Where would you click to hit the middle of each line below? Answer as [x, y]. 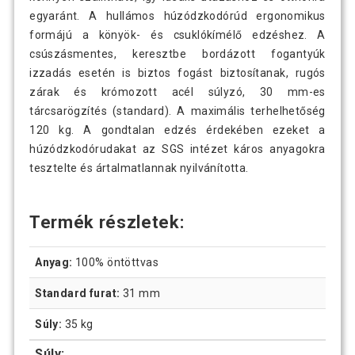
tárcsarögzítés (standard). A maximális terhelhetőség [177, 111]
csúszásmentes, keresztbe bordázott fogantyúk [177, 54]
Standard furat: [78, 293]
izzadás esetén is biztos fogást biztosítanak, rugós [177, 73]
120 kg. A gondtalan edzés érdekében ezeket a [177, 130]
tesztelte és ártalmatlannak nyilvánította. [139, 168]
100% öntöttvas [115, 262]
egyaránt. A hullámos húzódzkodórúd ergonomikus [177, 16]
